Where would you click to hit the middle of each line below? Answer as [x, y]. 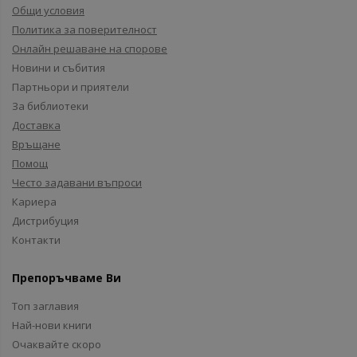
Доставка [36, 125]
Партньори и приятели [71, 87]
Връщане [36, 144]
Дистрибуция [45, 221]
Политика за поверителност [84, 29]
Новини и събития [59, 68]
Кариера [34, 202]
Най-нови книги [52, 325]
